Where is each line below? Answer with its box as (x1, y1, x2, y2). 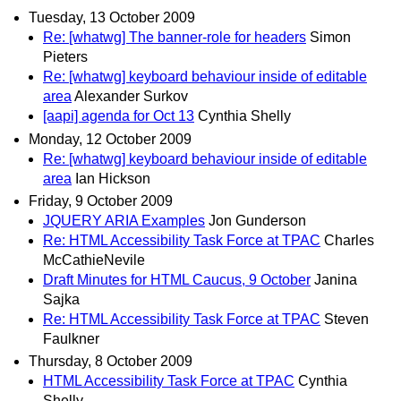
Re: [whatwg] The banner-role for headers (43, 30, 306, 46)
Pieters (43, 49, 88, 65)
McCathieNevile (43, 252, 145, 268)
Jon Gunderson (209, 212, 306, 228)
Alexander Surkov (74, 89, 188, 105)
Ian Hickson (75, 170, 150, 186)
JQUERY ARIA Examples (43, 212, 205, 228)
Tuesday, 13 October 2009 (29, 10, 195, 26)
